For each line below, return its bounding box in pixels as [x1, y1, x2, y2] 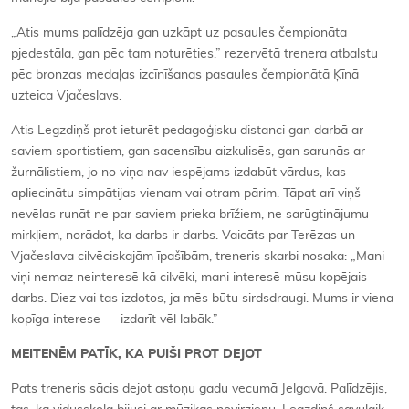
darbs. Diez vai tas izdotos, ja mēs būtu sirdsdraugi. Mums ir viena [11, 291, 393, 305]
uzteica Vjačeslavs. [11, 89, 121, 102]
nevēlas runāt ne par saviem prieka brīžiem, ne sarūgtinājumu [11, 207, 369, 221]
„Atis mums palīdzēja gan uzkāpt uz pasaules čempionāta [11, 26, 347, 39]
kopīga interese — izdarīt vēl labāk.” [11, 312, 218, 326]
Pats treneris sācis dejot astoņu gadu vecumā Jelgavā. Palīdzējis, [11, 382, 387, 395]
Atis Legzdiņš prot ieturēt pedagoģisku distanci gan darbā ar [11, 123, 363, 137]
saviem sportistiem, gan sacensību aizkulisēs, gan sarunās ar [11, 144, 365, 158]
